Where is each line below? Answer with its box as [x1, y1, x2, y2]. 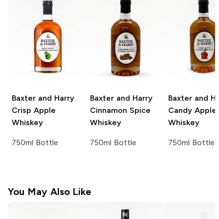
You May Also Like [8, 186, 92, 198]
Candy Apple [168, 106, 217, 115]
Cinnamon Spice [90, 106, 151, 115]
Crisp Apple [12, 106, 56, 115]
